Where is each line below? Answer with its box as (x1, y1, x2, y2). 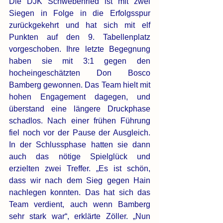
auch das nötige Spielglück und (9, 152, 150, 161)
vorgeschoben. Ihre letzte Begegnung (9, 45, 150, 54)
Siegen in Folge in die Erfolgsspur (9, 9, 150, 18)
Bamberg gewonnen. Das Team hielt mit (9, 81, 150, 90)
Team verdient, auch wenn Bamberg (9, 200, 150, 209)
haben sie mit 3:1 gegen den (9, 57, 150, 66)
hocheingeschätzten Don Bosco (9, 69, 150, 78)
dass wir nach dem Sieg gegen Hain (9, 176, 150, 185)
